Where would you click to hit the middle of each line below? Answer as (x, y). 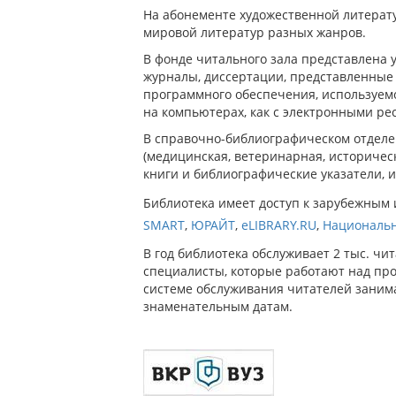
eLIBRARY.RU (279, 225)
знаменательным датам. (218, 306)
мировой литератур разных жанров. (255, 32)
